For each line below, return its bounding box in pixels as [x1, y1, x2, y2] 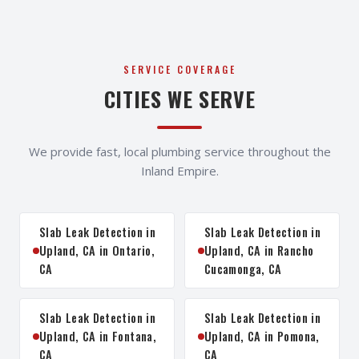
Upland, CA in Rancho [204, 242, 314, 259]
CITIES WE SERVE [103, 83, 256, 115]
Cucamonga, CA [204, 260, 282, 277]
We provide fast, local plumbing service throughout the [28, 143, 331, 159]
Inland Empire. [140, 163, 219, 179]
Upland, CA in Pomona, [204, 328, 320, 345]
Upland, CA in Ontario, [39, 242, 155, 259]
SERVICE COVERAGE [123, 63, 236, 76]
